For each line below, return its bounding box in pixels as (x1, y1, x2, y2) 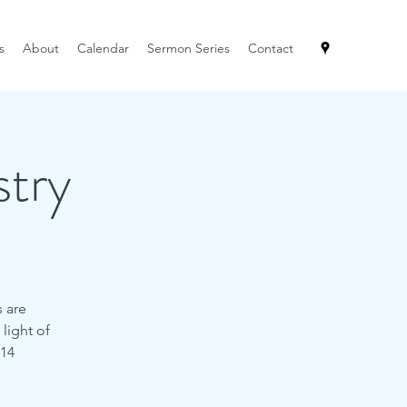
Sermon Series (147, 40, 230, 56)
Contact (248, 40, 293, 56)
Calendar (77, 40, 129, 56)
